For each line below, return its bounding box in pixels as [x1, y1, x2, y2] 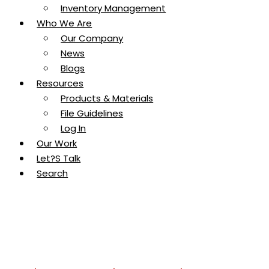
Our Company [61, 31, 124, 44]
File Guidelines [61, 106, 124, 119]
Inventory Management [61, 1, 166, 14]
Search [37, 166, 68, 180]
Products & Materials [61, 91, 154, 104]
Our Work [37, 136, 77, 150]
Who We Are [37, 16, 92, 29]
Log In [61, 121, 86, 134]
